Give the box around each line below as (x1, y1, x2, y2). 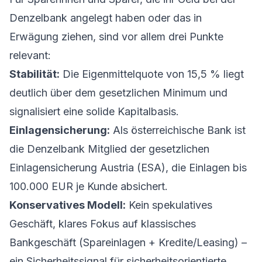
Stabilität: (9, 68, 60, 80)
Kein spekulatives (126, 199, 212, 211)
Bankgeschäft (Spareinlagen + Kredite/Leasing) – (9, 236, 247, 249)
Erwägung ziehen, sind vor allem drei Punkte (9, 30, 223, 43)
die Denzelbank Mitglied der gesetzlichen (9, 143, 209, 155)
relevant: (9, 49, 51, 61)
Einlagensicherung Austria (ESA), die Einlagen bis (9, 161, 247, 174)
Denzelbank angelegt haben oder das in (9, 12, 202, 24)
